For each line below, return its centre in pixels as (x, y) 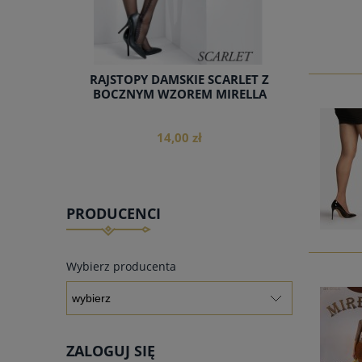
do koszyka (179, 244)
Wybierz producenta (121, 266)
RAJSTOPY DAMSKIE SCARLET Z (179, 80)
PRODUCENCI (114, 214)
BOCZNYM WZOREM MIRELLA (179, 95)
